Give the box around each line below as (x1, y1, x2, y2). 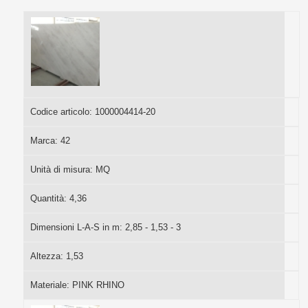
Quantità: (30, 192, 69, 203)
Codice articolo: (30, 106, 95, 117)
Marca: (30, 135, 60, 146)
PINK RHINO (71, 279, 124, 290)
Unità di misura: (30, 164, 96, 175)
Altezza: (30, 250, 66, 261)
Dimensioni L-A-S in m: (30, 221, 125, 232)
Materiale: (30, 279, 72, 290)
